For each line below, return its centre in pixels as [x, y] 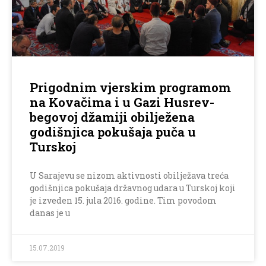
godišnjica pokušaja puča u [113, 132]
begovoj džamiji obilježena [112, 117]
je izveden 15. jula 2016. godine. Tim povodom [123, 201]
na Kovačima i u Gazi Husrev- [122, 102]
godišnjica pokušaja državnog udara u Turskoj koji [133, 188]
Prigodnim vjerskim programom [130, 88]
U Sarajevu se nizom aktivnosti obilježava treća [129, 176]
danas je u [50, 213]
